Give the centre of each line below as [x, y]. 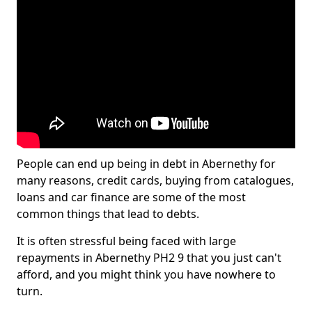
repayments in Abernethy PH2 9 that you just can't [149, 258]
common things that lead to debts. [108, 214]
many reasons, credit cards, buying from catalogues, [155, 180]
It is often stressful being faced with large [126, 241]
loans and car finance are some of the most [131, 197]
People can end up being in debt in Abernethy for [146, 164]
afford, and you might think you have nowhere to [146, 274]
